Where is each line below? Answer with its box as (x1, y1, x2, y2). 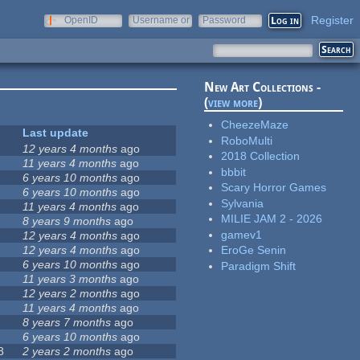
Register (311, 14, 354, 27)
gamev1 (221, 227, 263, 241)
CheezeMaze (221, 118, 289, 132)
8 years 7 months (22, 316, 112, 329)
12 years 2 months (22, 287, 118, 301)
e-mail (133, 26, 160, 37)
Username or (133, 14, 190, 26)
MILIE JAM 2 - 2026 (221, 212, 323, 226)
